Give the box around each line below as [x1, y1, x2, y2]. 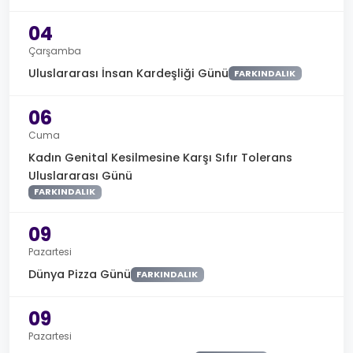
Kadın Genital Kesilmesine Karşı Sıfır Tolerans [28, 149, 292, 165]
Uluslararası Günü [28, 167, 132, 184]
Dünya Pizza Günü [28, 266, 131, 283]
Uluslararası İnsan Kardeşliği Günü [28, 65, 229, 81]
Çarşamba [28, 43, 81, 58]
